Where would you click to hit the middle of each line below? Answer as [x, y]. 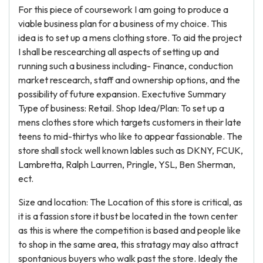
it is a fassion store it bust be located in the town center [128, 216]
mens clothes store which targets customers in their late [130, 122]
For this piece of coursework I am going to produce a [123, 9]
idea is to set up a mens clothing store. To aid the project [130, 38]
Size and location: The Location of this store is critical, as [130, 202]
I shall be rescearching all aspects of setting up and [119, 52]
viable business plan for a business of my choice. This [123, 23]
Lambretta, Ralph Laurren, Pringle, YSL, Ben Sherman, [127, 164]
